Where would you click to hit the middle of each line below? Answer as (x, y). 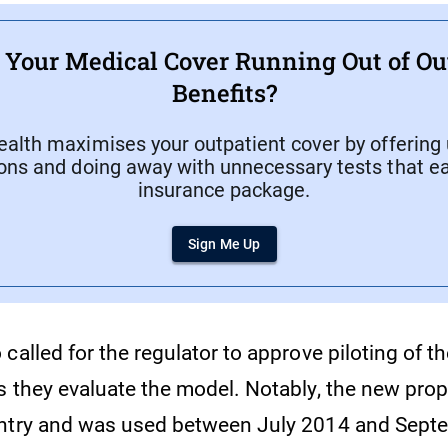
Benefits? (224, 93)
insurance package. (224, 190)
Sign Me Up (224, 244)
